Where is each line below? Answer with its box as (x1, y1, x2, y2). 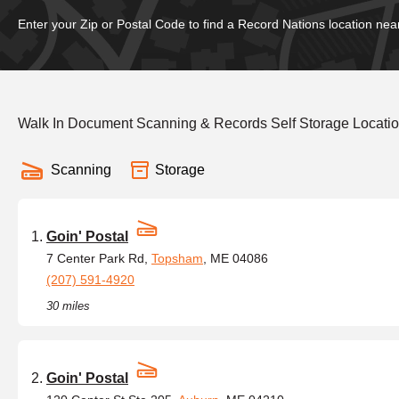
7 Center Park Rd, (46, 251, 151, 265)
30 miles (46, 299, 90, 313)
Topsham (151, 251, 203, 265)
